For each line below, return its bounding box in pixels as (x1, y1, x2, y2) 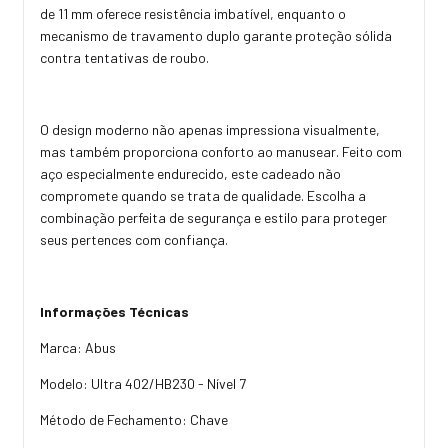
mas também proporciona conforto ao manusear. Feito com (40, 142, 402, 160)
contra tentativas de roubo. (40, 48, 209, 66)
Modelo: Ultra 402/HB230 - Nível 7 (40, 374, 246, 392)
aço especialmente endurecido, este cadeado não (40, 164, 341, 182)
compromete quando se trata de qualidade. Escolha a (40, 186, 366, 204)
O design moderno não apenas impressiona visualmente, (40, 120, 380, 138)
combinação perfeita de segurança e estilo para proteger (40, 208, 387, 226)
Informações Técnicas (40, 302, 189, 320)
